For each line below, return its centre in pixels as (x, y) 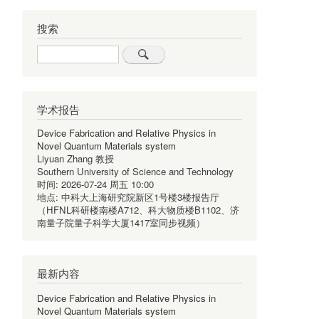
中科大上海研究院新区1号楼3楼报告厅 (140, 197)
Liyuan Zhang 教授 (75, 158)
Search (52, 50)
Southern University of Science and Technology (135, 171)
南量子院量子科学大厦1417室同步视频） (121, 222)
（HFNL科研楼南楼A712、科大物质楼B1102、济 (138, 209)
